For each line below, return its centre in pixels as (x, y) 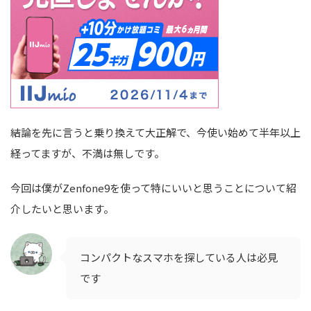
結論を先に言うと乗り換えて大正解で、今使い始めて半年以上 (155, 132)
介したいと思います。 (62, 209)
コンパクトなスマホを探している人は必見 (179, 257)
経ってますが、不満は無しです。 (87, 153)
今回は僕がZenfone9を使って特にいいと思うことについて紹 (153, 188)
